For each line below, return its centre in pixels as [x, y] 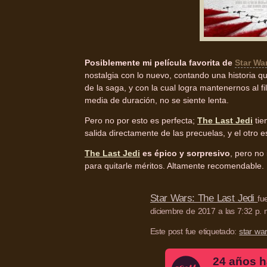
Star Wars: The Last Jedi [204, 198]
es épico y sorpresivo [185, 153]
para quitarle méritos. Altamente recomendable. [174, 166]
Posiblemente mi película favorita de [160, 63]
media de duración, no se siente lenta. [157, 100]
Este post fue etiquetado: [195, 232]
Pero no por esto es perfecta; [141, 121]
